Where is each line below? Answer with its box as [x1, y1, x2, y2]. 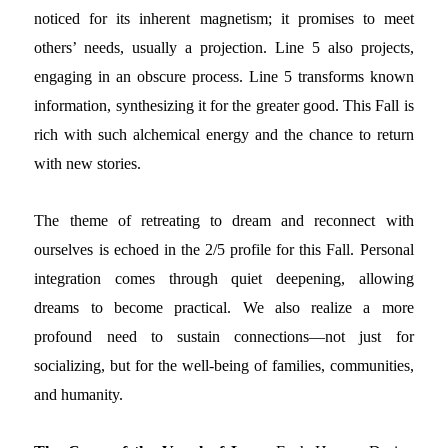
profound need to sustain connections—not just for [34, 328, 414, 346]
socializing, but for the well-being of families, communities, [34, 357, 414, 375]
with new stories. [34, 155, 142, 173]
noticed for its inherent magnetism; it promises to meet [34, 10, 414, 28]
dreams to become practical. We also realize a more [34, 299, 414, 317]
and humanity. [34, 386, 124, 404]
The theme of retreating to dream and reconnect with [34, 212, 414, 230]
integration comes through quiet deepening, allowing [34, 270, 414, 288]
